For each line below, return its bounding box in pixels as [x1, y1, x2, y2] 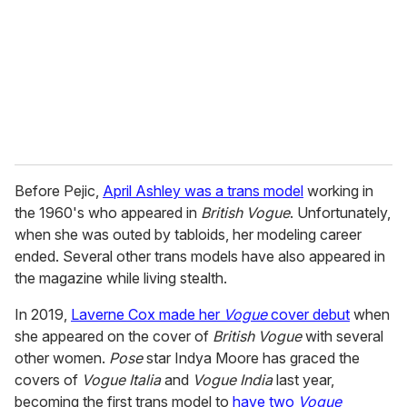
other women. [15, 349, 109, 368]
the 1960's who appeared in [15, 203, 201, 223]
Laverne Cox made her [71, 305, 223, 324]
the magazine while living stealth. [15, 269, 227, 288]
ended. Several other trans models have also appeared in [15, 247, 385, 266]
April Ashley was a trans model [103, 182, 303, 201]
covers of [15, 371, 82, 390]
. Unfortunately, [290, 203, 391, 223]
